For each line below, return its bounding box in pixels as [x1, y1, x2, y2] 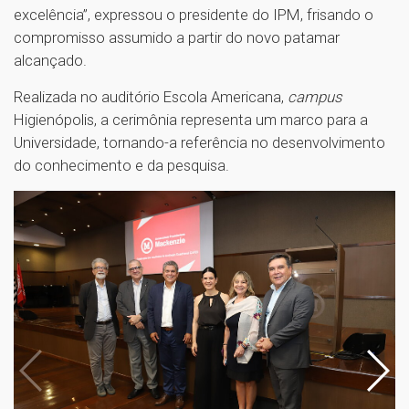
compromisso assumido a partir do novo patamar [14, 27, 340, 47]
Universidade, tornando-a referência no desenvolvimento [14, 132, 385, 152]
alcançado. [14, 50, 87, 69]
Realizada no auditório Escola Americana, [14, 87, 288, 106]
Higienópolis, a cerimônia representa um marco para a [14, 110, 368, 129]
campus [288, 87, 342, 106]
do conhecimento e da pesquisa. [14, 155, 229, 174]
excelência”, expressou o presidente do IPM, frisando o [14, 5, 373, 24]
